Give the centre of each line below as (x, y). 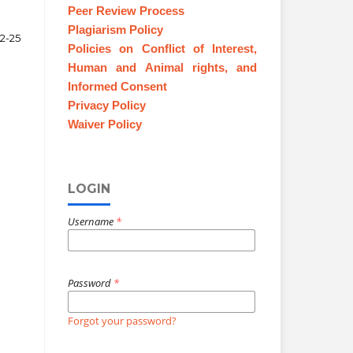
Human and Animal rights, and (162, 67)
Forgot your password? (122, 320)
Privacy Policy (107, 105)
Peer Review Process (126, 11)
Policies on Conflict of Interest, (162, 48)
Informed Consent (117, 86)
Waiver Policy (105, 124)
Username (92, 221)
